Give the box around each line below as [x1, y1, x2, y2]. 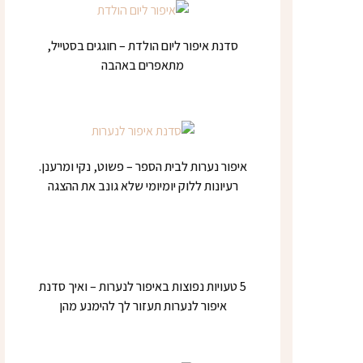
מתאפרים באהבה [101, 56, 184, 74]
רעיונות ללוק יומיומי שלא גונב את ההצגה [47, 177, 238, 194]
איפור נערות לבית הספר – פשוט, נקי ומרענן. [38, 158, 247, 175]
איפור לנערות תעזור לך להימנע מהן [58, 297, 227, 314]
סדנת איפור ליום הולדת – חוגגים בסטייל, [47, 36, 238, 54]
